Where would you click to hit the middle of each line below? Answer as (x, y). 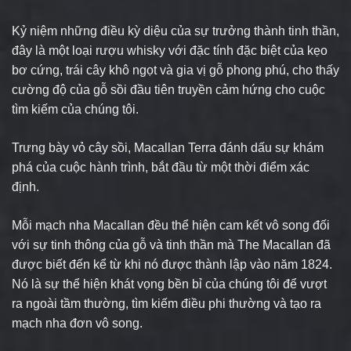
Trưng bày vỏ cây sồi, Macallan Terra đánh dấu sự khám (168, 147)
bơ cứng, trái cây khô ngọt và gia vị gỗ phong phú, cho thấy (175, 70)
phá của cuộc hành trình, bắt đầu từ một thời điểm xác (161, 167)
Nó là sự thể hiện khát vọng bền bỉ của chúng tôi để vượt (169, 284)
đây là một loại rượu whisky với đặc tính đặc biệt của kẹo (170, 50)
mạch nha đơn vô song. (77, 323)
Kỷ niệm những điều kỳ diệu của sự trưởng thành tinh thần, (175, 31)
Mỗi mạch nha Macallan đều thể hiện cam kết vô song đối (171, 225)
